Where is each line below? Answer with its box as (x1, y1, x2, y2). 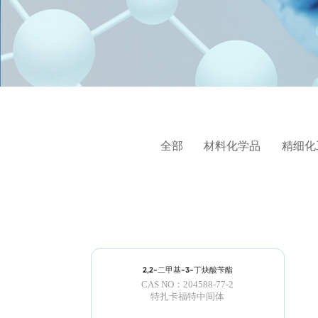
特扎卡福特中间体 (150, 292, 225, 302)
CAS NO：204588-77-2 (141, 280, 234, 290)
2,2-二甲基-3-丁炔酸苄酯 (142, 265, 233, 275)
